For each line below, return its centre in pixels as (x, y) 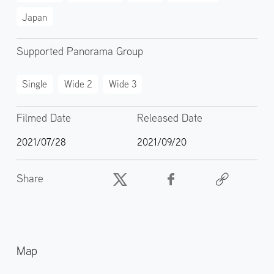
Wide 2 (78, 84)
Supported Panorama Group (80, 51)
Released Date (170, 118)
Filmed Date (43, 118)
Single (35, 84)
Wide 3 (122, 84)
